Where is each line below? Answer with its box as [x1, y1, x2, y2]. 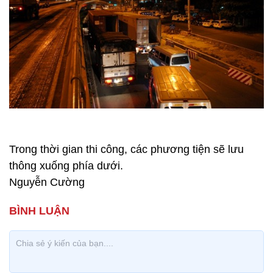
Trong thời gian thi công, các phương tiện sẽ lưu [9, 143, 244, 156]
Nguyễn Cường [9, 176, 85, 189]
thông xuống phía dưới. [9, 160, 123, 172]
